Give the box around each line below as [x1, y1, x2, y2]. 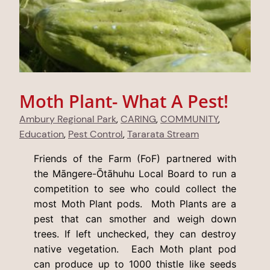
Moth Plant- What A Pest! [19, 89, 228, 113]
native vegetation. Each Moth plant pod [34, 242, 236, 255]
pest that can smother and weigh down [34, 212, 236, 225]
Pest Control [68, 127, 123, 140]
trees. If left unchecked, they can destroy [34, 227, 236, 240]
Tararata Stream [127, 127, 199, 140]
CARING [121, 112, 156, 125]
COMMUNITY [160, 112, 218, 125]
